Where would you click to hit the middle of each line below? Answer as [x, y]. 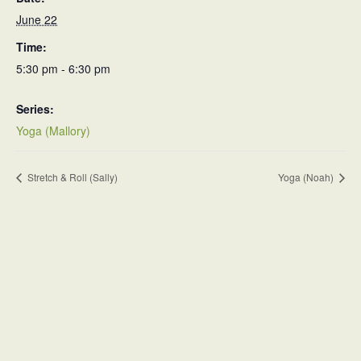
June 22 [37, 19]
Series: [35, 109]
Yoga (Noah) [307, 177]
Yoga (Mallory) [53, 131]
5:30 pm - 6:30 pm [63, 68]
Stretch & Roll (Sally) [71, 177]
